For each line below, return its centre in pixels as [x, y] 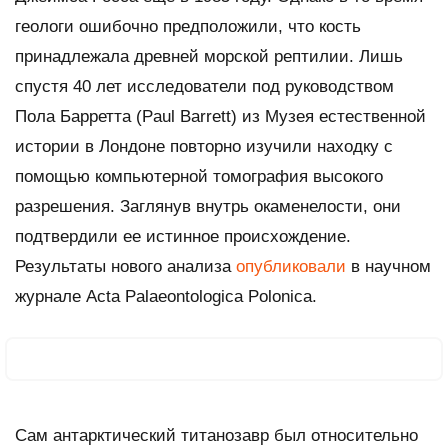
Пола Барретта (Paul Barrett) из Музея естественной [220, 116]
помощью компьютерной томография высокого [199, 176]
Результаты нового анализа [125, 266]
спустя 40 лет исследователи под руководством [204, 86]
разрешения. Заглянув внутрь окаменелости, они [208, 206]
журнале [50, 296]
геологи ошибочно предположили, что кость [188, 26]
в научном [388, 266]
